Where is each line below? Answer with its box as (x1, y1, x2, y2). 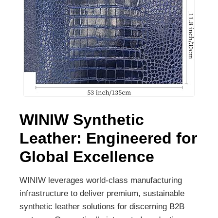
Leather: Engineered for (19, 129, 197, 147)
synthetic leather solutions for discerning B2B (19, 202, 184, 212)
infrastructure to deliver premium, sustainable (19, 189, 184, 199)
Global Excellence (19, 148, 154, 166)
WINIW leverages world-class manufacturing (19, 176, 182, 185)
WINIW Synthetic (19, 111, 144, 129)
